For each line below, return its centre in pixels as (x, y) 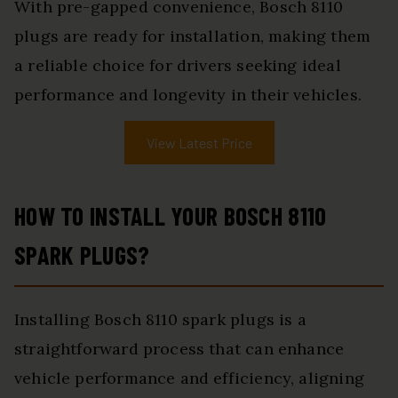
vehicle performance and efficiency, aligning (189, 378)
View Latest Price (199, 143)
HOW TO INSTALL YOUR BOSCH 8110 (171, 216)
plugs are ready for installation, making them (193, 36)
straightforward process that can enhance (179, 349)
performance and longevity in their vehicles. (188, 95)
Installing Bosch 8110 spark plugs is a (160, 320)
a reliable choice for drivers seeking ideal (178, 66)
